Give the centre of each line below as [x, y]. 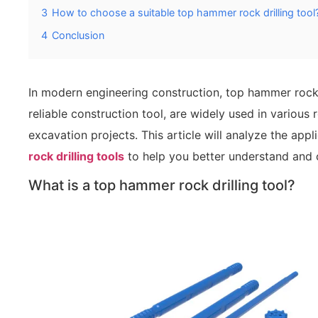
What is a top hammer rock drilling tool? [162, 186]
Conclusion [78, 35]
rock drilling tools [76, 156]
